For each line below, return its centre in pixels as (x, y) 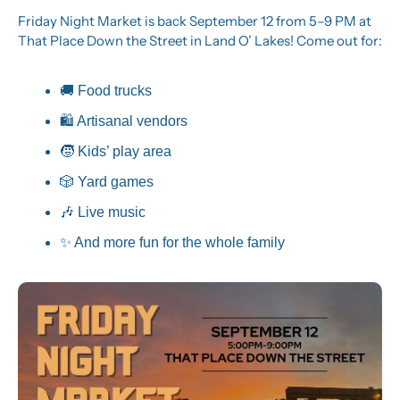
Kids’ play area (123, 152)
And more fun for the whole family (178, 243)
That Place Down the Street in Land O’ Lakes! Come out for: (200, 41)
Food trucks (113, 91)
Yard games (114, 182)
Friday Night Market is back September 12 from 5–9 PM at (195, 21)
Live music (110, 212)
